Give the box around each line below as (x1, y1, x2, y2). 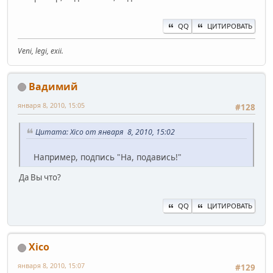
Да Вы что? (19, 171, 61, 183)
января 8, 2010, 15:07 (18, 261, 85, 270)
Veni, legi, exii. (18, 45, 63, 56)
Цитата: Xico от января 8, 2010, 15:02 (35, 126, 175, 137)
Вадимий (29, 79, 78, 93)
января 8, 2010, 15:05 (18, 100, 85, 110)
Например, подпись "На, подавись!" (26, 151, 182, 163)
